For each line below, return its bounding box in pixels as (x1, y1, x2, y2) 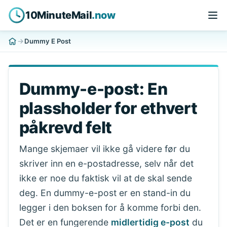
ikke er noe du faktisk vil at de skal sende (19, 173, 192, 184)
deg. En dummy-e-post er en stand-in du (19, 187, 191, 199)
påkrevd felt (19, 118, 112, 138)
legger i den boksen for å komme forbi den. (19, 202, 201, 213)
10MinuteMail (25, 9, 92, 21)
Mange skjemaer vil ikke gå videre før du (19, 143, 190, 155)
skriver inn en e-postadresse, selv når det (19, 158, 194, 169)
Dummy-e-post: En (19, 79, 168, 99)
